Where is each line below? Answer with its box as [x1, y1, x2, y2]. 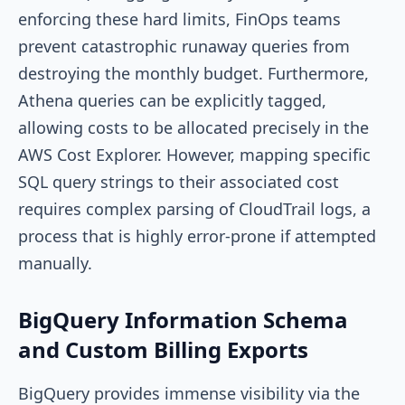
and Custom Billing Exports [18, 334, 308, 364]
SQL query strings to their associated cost [18, 170, 339, 193]
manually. [18, 251, 92, 274]
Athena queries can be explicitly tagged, [18, 89, 326, 111]
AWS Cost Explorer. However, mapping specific [18, 143, 371, 165]
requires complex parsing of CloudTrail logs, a [18, 197, 371, 220]
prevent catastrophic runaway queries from [18, 34, 350, 57]
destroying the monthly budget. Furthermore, [18, 61, 369, 84]
